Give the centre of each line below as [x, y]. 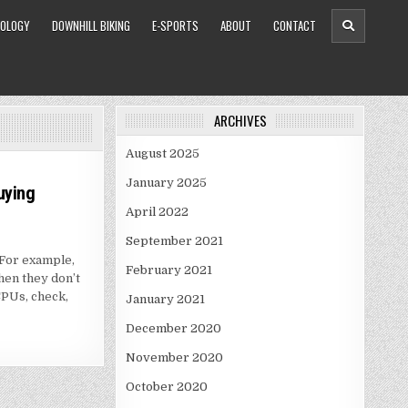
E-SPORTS [175, 25]
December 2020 [173, 328]
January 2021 [165, 299]
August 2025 [163, 153]
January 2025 [166, 183]
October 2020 [167, 387]
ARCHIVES [240, 120]
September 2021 [174, 241]
